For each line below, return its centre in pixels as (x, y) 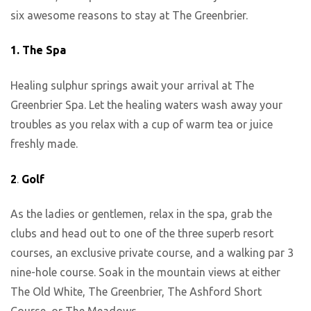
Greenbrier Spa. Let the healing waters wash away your (146, 105)
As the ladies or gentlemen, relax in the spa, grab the (141, 214)
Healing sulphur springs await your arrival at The (132, 86)
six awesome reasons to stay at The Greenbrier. (129, 15)
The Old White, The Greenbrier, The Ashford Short (136, 292)
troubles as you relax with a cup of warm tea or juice (142, 125)
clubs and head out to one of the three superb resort (142, 234)
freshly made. (44, 144)
